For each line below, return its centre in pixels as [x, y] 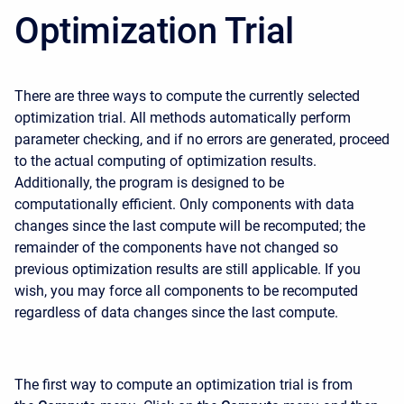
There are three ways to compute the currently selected [187, 96]
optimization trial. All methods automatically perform [183, 118]
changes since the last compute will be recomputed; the [190, 226]
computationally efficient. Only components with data [184, 204]
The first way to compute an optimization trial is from [184, 385]
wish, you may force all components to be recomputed [186, 291]
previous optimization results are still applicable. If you [188, 269]
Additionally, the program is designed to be [149, 183]
